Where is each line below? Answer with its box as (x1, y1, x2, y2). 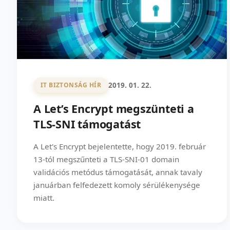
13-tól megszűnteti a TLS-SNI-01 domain (33, 154, 179, 164)
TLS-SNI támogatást (33, 116, 141, 131)
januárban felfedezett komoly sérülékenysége (33, 179, 200, 190)
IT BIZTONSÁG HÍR (40, 81, 102, 90)
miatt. (33, 192, 54, 203)
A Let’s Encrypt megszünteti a (33, 101, 194, 116)
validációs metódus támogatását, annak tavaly (33, 166, 202, 177)
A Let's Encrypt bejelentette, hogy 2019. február (33, 141, 206, 151)
